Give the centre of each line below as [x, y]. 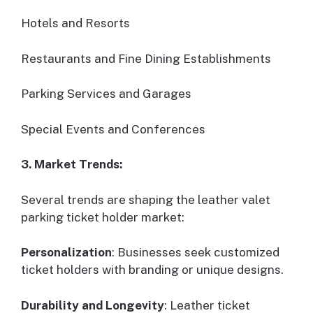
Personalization [66, 253]
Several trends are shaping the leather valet [146, 199]
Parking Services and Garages [106, 94]
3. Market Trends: [72, 165]
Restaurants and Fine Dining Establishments [146, 58]
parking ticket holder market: [103, 217]
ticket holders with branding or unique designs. [152, 270]
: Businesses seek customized [196, 253]
